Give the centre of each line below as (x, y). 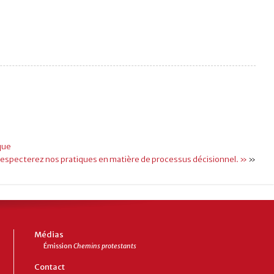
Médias (49, 235)
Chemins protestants (105, 246)
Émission (58, 246)
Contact (50, 267)
